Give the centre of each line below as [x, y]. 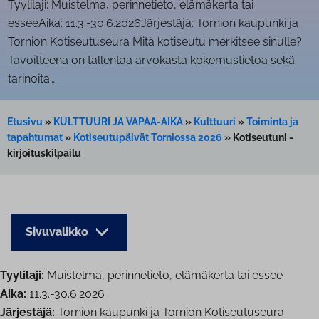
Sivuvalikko [58, 232]
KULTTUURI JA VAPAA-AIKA [118, 122]
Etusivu [25, 122]
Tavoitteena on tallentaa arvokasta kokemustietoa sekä [151, 61]
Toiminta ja [272, 122]
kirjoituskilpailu [44, 153]
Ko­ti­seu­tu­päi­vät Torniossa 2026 [148, 138]
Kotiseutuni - [263, 138]
